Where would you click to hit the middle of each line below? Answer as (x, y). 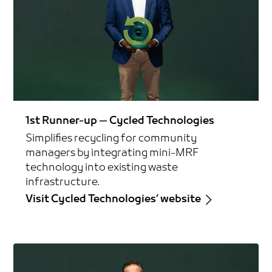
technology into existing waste (102, 168)
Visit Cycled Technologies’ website (114, 200)
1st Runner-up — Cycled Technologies (120, 121)
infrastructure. (63, 183)
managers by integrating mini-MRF (113, 154)
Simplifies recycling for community (111, 139)
